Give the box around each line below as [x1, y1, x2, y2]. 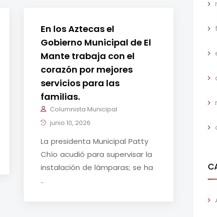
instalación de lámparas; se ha [41, 162, 153, 173]
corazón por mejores [41, 63, 133, 76]
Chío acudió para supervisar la [41, 149, 152, 160]
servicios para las [41, 77, 120, 90]
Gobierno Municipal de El [41, 36, 151, 49]
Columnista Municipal [50, 105, 117, 114]
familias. [41, 91, 80, 103]
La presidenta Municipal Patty [41, 136, 148, 147]
